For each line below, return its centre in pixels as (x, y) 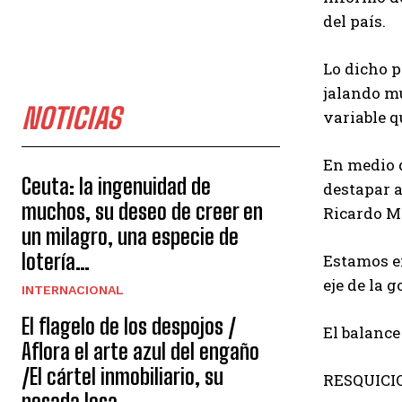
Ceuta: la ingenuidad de (116, 186)
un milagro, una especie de (130, 236)
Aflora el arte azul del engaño (140, 351)
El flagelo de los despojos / (129, 326)
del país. (354, 21)
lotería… (56, 262)
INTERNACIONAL (73, 290)
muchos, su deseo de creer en (142, 211)
